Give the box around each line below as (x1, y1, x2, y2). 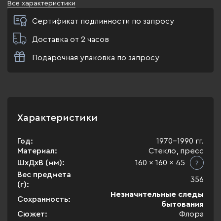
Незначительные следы (110, 190, 204, 198)
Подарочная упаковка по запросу (32, 54, 159, 62)
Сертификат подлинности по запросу (32, 17, 174, 25)
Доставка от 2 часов (32, 36, 109, 43)
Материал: (17, 147, 57, 155)
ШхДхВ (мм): (17, 159, 65, 167)
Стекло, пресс (148, 147, 204, 155)
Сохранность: (17, 195, 71, 203)
